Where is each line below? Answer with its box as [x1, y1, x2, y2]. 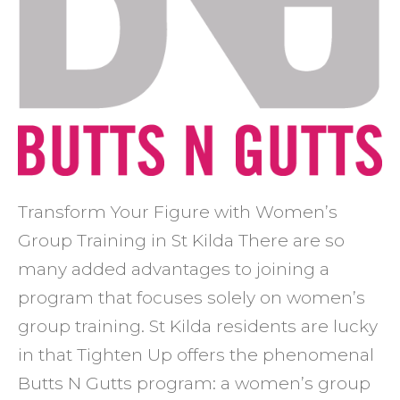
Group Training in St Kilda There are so [18, 229, 345, 251]
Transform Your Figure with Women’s [18, 201, 337, 222]
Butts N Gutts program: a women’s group [18, 372, 371, 394]
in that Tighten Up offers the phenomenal [18, 344, 374, 365]
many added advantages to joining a [18, 258, 329, 279]
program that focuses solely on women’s [18, 287, 365, 308]
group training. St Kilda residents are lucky [18, 315, 378, 337]
